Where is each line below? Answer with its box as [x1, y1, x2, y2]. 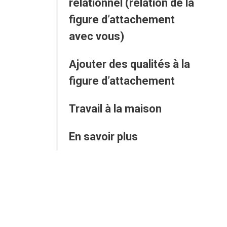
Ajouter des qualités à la [68, 58, 190, 71]
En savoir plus [68, 130, 140, 143]
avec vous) [68, 30, 124, 43]
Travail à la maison [68, 102, 162, 116]
